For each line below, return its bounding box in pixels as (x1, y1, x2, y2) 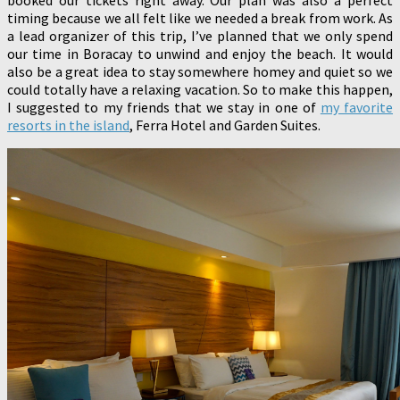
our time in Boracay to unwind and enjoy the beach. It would (7, 44, 393, 62)
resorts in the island (7, 115, 129, 134)
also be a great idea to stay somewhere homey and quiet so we (7, 62, 393, 80)
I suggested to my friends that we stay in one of (7, 97, 321, 116)
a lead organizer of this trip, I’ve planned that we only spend (7, 26, 393, 45)
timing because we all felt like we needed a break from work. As (7, 8, 393, 27)
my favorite (320, 97, 394, 116)
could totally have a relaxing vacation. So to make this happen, (7, 79, 393, 98)
